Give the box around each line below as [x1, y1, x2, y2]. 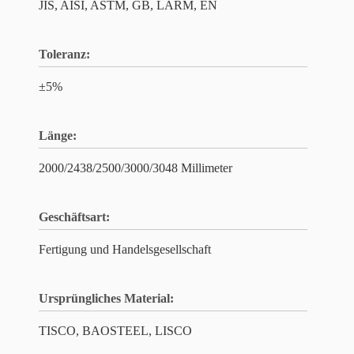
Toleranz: [39, 47, 90, 61]
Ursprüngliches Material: [39, 292, 174, 305]
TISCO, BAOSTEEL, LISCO [39, 324, 192, 337]
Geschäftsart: [39, 210, 110, 224]
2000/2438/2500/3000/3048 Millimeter [39, 161, 232, 175]
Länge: [39, 129, 77, 142]
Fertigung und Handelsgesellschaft [39, 243, 211, 256]
